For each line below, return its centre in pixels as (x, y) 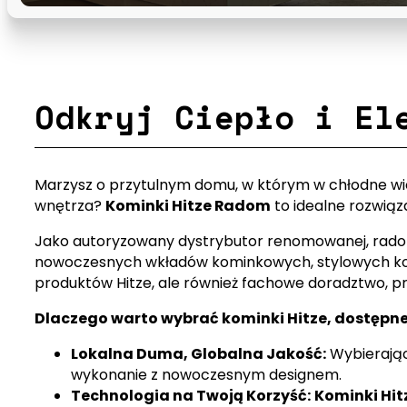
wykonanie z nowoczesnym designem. (206, 375)
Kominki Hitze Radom (188, 206)
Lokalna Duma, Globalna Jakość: (198, 354)
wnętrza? (69, 206)
